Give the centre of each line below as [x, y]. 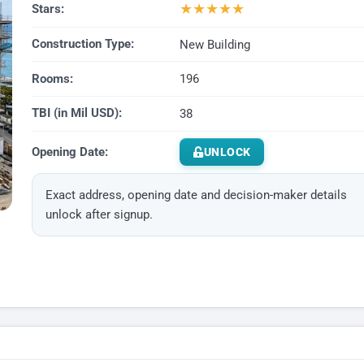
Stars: [48, 9]
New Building [214, 44]
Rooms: [52, 78]
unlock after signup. [99, 215]
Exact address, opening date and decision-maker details [196, 195]
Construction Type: [82, 44]
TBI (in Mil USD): [76, 113]
